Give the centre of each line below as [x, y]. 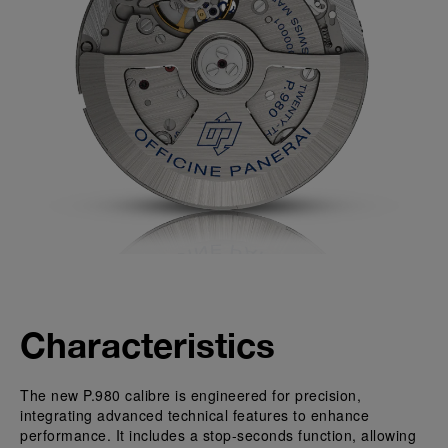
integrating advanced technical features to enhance [194, 415]
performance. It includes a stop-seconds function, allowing [218, 435]
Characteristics [147, 345]
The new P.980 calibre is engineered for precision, [190, 395]
